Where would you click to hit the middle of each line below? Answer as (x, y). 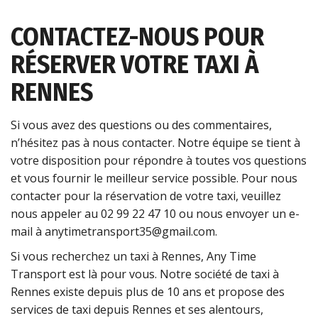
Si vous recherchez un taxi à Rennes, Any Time (133, 257)
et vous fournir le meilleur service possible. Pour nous (154, 179)
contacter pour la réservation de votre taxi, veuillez (146, 196)
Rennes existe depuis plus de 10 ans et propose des (148, 292)
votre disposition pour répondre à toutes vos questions (159, 161)
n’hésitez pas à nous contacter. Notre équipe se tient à (155, 143)
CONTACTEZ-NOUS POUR (137, 37)
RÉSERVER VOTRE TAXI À (135, 64)
